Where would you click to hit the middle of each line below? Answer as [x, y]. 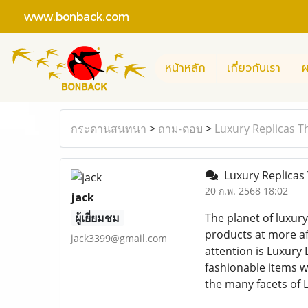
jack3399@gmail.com [119, 238]
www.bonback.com [70, 16]
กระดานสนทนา [109, 129]
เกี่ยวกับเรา [254, 68]
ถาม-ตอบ [180, 129]
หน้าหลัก [185, 68]
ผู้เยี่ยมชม [98, 218]
